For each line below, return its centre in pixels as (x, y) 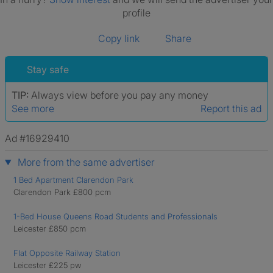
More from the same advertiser (85, 162)
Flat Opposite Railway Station (67, 253)
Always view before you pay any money (120, 95)
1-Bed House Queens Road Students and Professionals (115, 216)
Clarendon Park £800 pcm (62, 192)
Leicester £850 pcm (50, 229)
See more (33, 108)
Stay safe (48, 69)
